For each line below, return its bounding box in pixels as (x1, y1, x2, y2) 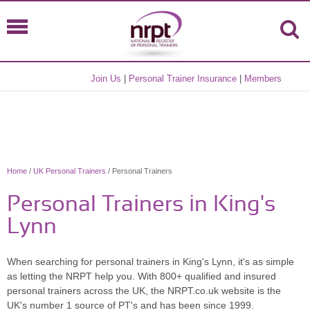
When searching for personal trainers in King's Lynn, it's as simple (7, 256, 294, 267)
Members (244, 73, 282, 84)
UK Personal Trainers (33, 167, 106, 175)
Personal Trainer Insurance (129, 73, 237, 84)
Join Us (91, 73, 122, 84)
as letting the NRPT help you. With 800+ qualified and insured (7, 271, 276, 282)
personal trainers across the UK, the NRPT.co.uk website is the (7, 285, 281, 296)
